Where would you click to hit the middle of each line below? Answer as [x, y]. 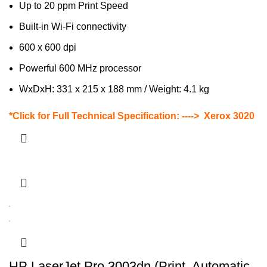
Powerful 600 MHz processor [80, 69]
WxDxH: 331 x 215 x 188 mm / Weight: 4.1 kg [114, 89]
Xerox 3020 [229, 116]
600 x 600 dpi [48, 48]
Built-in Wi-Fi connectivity [73, 27]
